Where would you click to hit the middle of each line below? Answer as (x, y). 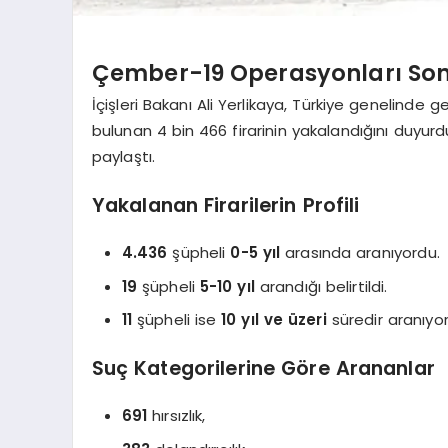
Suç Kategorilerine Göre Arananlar (263, 368)
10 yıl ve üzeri (274, 320)
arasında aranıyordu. (360, 253)
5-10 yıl (227, 286)
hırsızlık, (176, 416)
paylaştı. (123, 157)
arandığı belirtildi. (321, 286)
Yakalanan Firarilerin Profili (225, 205)
